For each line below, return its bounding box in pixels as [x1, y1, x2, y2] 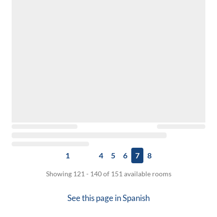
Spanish [123, 193, 150, 203]
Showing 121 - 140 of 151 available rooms [46, 170, 171, 178]
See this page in [67, 193, 123, 203]
